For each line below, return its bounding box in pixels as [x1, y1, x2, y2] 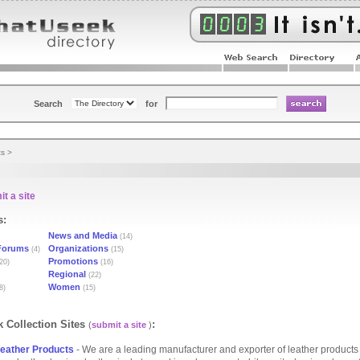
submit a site [92, 320, 146, 329]
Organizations [48, 243, 108, 253]
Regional [48, 269, 86, 279]
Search [34, 99, 63, 108]
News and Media [48, 231, 117, 240]
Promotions [48, 256, 98, 266]
